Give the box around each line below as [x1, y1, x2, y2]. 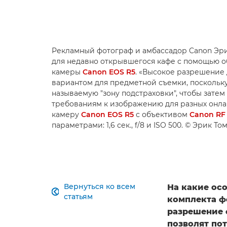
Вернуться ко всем [63, 182, 135, 192]
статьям [63, 192, 93, 202]
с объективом [134, 110, 190, 120]
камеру [52, 110, 81, 120]
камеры [52, 67, 83, 77]
